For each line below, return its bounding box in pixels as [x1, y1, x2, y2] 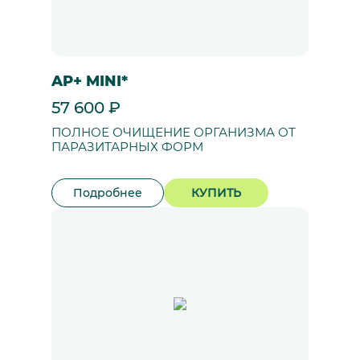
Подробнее [73, 186, 142, 200]
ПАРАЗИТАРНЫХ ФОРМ [51, 140, 203, 154]
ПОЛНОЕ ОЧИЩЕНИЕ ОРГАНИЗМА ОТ [51, 125, 296, 140]
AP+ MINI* [51, 72, 128, 90]
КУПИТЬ [191, 186, 241, 200]
